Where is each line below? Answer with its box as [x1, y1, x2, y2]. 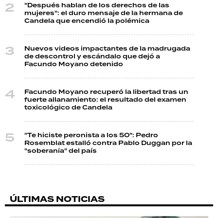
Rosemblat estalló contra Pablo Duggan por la [24, 138, 192, 147]
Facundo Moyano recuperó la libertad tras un [24, 87, 188, 96]
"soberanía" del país [24, 146, 97, 155]
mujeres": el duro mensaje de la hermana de [24, 8, 183, 18]
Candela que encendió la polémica [24, 16, 149, 25]
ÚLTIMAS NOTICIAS [10, 193, 105, 205]
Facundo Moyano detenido [24, 59, 123, 69]
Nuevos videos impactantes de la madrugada [24, 44, 190, 53]
